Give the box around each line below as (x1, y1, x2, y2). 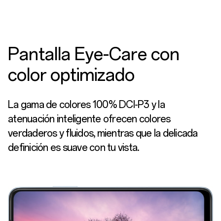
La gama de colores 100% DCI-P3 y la (8, 99, 165, 111)
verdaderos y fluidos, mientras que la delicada (8, 127, 198, 140)
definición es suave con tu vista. (8, 142, 139, 154)
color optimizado (8, 64, 135, 85)
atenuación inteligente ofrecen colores (8, 113, 171, 125)
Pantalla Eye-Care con (8, 43, 180, 65)
